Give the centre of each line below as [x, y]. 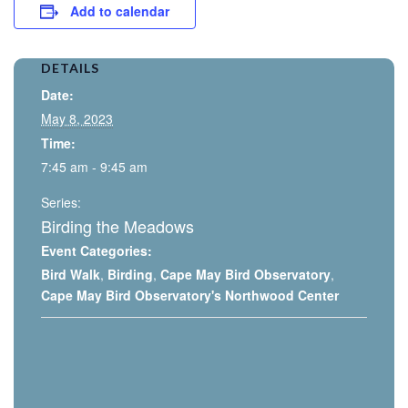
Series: [61, 202]
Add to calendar [120, 11]
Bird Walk [71, 274]
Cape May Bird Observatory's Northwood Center [190, 295]
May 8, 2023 [77, 118]
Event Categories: [97, 250]
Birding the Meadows [117, 226]
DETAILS [70, 68]
